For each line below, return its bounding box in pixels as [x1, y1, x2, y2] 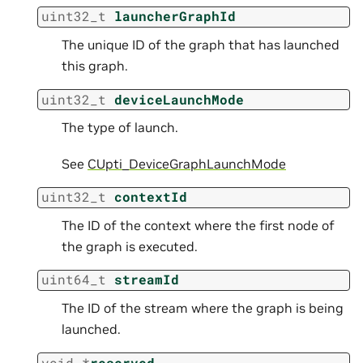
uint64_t [41, 271, 106, 288]
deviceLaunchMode [114, 90, 244, 108]
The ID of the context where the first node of [62, 216, 335, 233]
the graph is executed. [62, 237, 198, 254]
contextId [114, 188, 187, 206]
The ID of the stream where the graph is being [62, 300, 344, 317]
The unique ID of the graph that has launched [62, 36, 340, 53]
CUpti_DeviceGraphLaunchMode [88, 155, 286, 172]
